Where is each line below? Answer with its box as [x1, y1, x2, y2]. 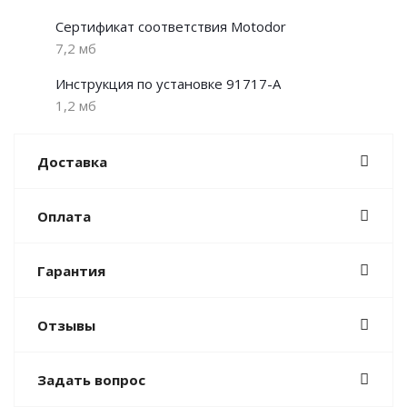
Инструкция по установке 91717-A [55, 74, 281, 93]
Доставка [37, 152, 107, 171]
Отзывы [37, 315, 95, 334]
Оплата [37, 206, 91, 225]
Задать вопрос [37, 370, 145, 389]
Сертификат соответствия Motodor [55, 16, 286, 35]
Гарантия [37, 261, 105, 280]
